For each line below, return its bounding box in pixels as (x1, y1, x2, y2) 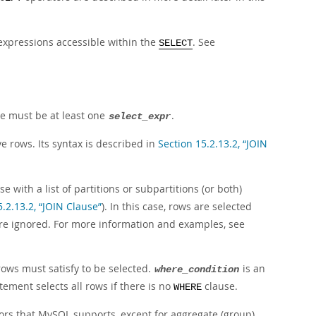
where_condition (154, 265, 239, 275)
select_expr (109, 111, 171, 122)
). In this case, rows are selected (102, 200, 252, 213)
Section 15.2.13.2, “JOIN (158, 137, 267, 150)
